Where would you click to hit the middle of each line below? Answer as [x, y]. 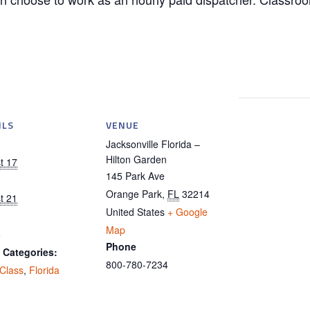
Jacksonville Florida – [153, 144]
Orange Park [134, 194]
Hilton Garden [136, 159]
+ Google [188, 212]
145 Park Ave [135, 176]
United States [135, 212]
